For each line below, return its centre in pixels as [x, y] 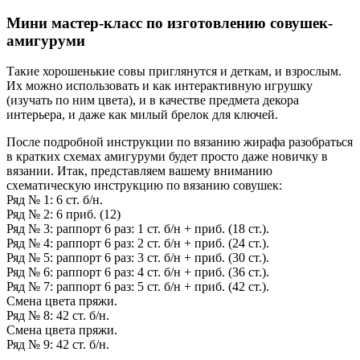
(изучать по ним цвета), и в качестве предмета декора [153, 100]
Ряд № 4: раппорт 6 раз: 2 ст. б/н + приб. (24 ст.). [138, 243]
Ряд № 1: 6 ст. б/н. [55, 200]
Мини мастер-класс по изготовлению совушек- [170, 22]
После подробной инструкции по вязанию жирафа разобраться [180, 142]
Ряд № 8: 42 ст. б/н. [58, 316]
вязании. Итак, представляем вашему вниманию [139, 171]
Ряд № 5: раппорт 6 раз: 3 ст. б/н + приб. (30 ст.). [138, 258]
